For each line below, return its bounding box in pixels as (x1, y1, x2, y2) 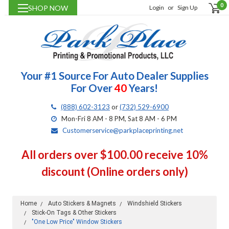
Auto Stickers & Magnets (48, 200, 116, 208)
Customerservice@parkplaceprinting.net (62, 126, 183, 135)
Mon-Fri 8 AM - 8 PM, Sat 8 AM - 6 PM (61, 114, 177, 123)
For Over (71, 82, 114, 95)
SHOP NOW (28, 4, 68, 12)
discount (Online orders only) (41, 165, 188, 179)
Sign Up (177, 4, 198, 11)
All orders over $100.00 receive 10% (21, 148, 208, 162)
